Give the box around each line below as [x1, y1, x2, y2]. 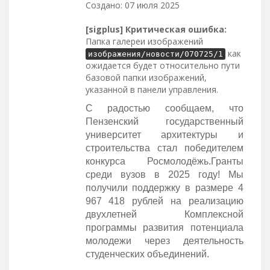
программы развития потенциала [85, 222, 243, 233]
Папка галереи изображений [85, 35, 203, 47]
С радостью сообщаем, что [85, 102, 243, 113]
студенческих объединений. [85, 248, 209, 259]
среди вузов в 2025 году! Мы [85, 169, 243, 180]
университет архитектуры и [85, 129, 243, 140]
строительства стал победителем [85, 142, 243, 153]
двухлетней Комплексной [85, 209, 243, 219]
